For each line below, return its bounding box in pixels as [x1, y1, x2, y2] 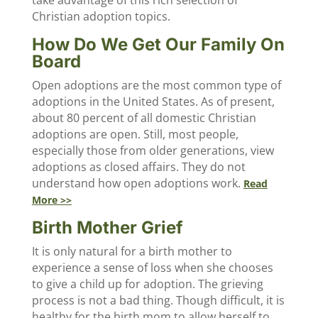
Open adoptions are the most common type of [31, 77, 281, 93]
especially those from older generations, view [31, 143, 274, 158]
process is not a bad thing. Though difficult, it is [31, 292, 285, 308]
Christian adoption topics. [31, 9, 170, 24]
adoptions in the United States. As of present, [31, 94, 275, 109]
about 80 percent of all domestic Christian [31, 110, 256, 126]
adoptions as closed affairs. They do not [31, 159, 246, 175]
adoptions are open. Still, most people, [31, 126, 238, 142]
